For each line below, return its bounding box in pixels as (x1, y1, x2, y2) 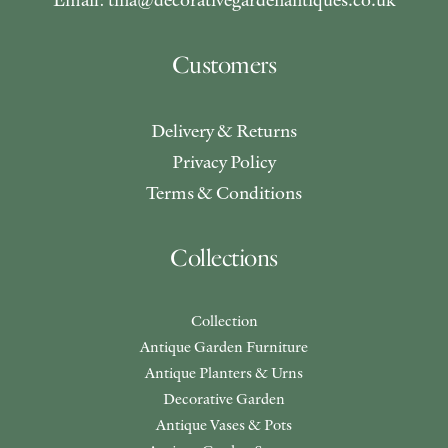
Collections (170, 243, 278, 273)
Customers (171, 50, 277, 80)
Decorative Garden (163, 388, 285, 409)
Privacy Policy (172, 149, 276, 174)
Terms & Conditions (146, 180, 302, 205)
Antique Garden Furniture (140, 336, 308, 357)
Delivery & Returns (151, 118, 297, 143)
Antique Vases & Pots (156, 414, 292, 435)
